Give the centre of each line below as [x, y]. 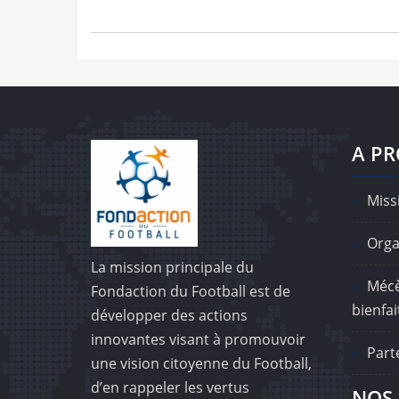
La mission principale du [172, 268]
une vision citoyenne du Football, [201, 364]
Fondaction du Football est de [191, 292]
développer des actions [169, 316]
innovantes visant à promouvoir [198, 340]
